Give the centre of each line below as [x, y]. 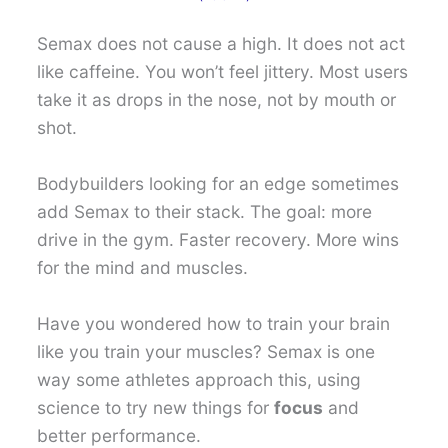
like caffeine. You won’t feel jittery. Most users [223, 72]
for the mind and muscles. [143, 267]
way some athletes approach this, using [199, 379]
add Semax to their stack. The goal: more [205, 211]
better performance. [119, 435]
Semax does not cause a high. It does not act [221, 44]
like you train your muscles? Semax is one [206, 351]
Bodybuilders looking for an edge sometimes [218, 183]
